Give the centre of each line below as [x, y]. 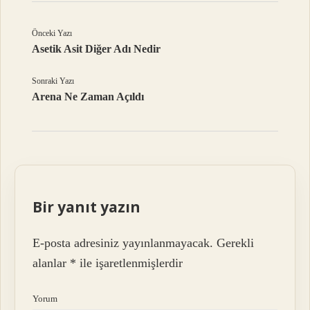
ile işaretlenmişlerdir [130, 263]
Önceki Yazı [52, 33]
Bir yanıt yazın [87, 207]
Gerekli [236, 243]
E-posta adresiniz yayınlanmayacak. [123, 243]
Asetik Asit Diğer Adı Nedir [97, 48]
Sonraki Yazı [53, 81]
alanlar [52, 263]
